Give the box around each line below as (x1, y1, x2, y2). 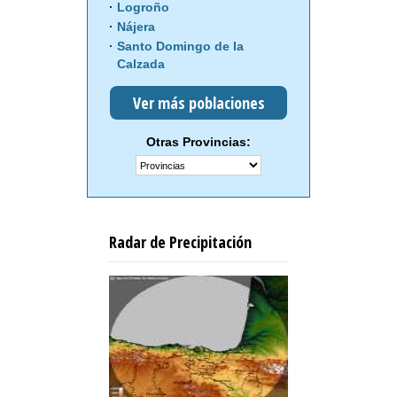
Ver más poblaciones (132, 92, 265, 114)
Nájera (117, 19, 155, 35)
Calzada (117, 57, 165, 72)
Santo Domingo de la (117, 39, 244, 54)
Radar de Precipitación (109, 231, 252, 253)
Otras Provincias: (146, 135, 251, 150)
